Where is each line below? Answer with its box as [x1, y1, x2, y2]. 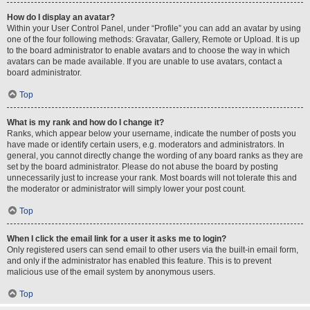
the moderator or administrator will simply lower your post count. [7, 184, 246, 194]
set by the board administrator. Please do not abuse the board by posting [7, 162, 278, 172]
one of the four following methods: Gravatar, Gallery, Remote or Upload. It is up [7, 35, 300, 44]
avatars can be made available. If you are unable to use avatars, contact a [7, 57, 282, 66]
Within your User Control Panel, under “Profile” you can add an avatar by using [7, 24, 301, 33]
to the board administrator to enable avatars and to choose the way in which [7, 46, 290, 55]
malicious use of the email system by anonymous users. [7, 267, 215, 277]
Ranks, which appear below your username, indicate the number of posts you [7, 129, 296, 138]
